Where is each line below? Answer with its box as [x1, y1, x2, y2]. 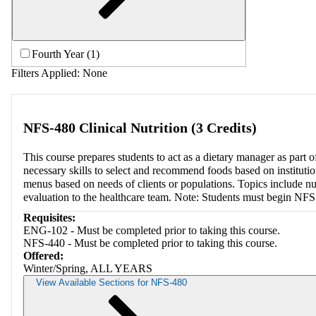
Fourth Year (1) [32, 47, 99, 60]
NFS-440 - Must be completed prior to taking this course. [23, 236, 277, 249]
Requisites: [23, 211, 75, 224]
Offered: [23, 249, 63, 262]
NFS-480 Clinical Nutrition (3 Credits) [23, 119, 257, 135]
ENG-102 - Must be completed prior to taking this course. [23, 224, 280, 236]
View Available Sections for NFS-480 [36, 276, 187, 288]
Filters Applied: [11, 66, 80, 79]
